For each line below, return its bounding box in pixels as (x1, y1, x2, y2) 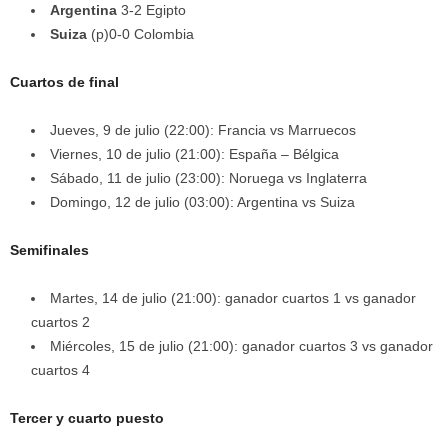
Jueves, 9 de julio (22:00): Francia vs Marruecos (50, 122, 356, 138)
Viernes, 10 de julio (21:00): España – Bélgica (50, 146, 339, 162)
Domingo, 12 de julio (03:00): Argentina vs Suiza (50, 194, 355, 210)
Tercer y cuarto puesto (10, 410, 164, 426)
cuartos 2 (31, 314, 90, 330)
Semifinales (10, 242, 89, 258)
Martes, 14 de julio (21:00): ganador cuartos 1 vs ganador (50, 290, 416, 306)
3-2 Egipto (121, 2, 186, 18)
